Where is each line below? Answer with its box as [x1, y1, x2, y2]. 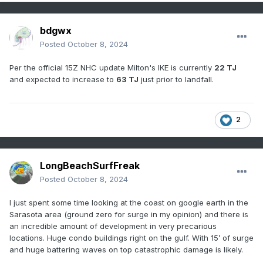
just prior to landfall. [139, 75, 214, 85]
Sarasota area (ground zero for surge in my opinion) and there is [9, 210, 248, 220]
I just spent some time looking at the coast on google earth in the [9, 198, 248, 208]
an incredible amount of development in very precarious [9, 221, 217, 231]
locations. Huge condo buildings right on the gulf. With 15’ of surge [9, 233, 254, 243]
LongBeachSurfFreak [40, 160, 140, 172]
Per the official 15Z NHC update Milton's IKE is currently [9, 63, 214, 73]
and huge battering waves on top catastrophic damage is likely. [9, 245, 243, 255]
